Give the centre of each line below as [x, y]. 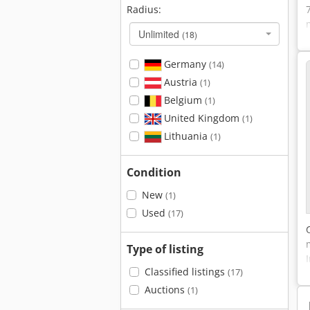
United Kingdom [201, 118]
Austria [180, 82]
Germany [185, 64]
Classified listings [186, 272]
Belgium [183, 100]
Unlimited [160, 34]
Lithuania [185, 136]
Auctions [166, 290]
